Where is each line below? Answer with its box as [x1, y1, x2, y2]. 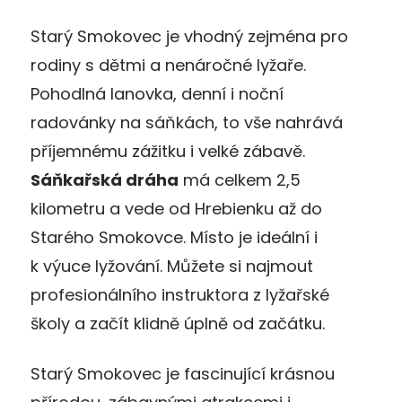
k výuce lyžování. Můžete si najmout [31, 254, 313, 277]
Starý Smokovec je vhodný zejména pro [31, 24, 348, 48]
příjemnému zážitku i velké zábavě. [31, 139, 305, 162]
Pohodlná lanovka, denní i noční [31, 82, 284, 105]
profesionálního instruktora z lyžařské [31, 283, 329, 306]
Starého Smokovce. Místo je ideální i [31, 225, 318, 249]
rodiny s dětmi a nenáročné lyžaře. [31, 53, 306, 76]
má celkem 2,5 [179, 168, 301, 191]
